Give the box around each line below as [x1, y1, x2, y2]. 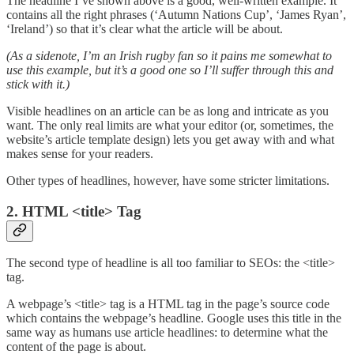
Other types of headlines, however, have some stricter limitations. [6, 173, 330, 187]
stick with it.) [6, 77, 70, 91]
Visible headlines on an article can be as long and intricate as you [6, 104, 329, 118]
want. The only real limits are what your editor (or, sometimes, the [6, 118, 333, 132]
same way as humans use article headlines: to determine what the [6, 326, 328, 340]
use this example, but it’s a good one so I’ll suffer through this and [6, 62, 333, 77]
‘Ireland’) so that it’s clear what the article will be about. [6, 21, 283, 36]
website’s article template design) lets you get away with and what [6, 132, 334, 146]
